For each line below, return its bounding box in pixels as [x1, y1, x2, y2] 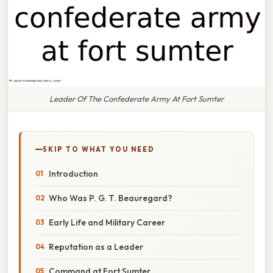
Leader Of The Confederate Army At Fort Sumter [49, 93, 224, 104]
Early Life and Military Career [49, 216, 165, 228]
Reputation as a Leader [49, 241, 143, 252]
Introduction [49, 168, 98, 179]
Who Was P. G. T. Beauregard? [49, 192, 172, 204]
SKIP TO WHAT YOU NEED [43, 144, 155, 154]
